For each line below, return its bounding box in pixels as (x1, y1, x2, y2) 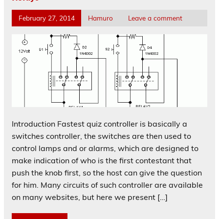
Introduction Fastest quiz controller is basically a (12, 118, 187, 129)
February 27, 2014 (18, 13, 75, 22)
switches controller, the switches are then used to (12, 131, 191, 141)
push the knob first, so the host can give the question (12, 167, 202, 177)
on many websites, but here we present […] (12, 192, 168, 202)
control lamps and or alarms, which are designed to (12, 143, 198, 153)
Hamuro (88, 13, 113, 22)
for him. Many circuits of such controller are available (12, 179, 203, 190)
